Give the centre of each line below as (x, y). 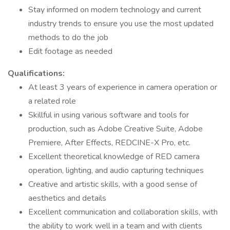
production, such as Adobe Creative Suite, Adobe (116, 129)
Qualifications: (36, 73)
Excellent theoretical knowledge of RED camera (114, 157)
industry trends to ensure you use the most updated (121, 24)
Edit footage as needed (70, 51)
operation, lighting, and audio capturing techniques (116, 170)
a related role (52, 101)
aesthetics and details (67, 198)
